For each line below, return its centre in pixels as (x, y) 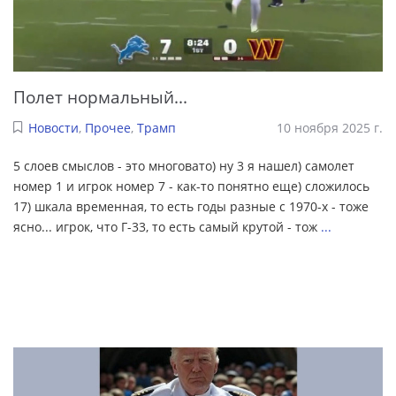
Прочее (107, 127)
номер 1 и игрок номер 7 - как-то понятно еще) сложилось (191, 186)
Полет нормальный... (100, 97)
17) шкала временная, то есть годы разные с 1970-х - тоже (191, 206)
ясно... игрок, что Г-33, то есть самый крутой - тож (167, 226)
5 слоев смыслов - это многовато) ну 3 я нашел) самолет (184, 165)
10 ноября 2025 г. (330, 127)
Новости (53, 127)
